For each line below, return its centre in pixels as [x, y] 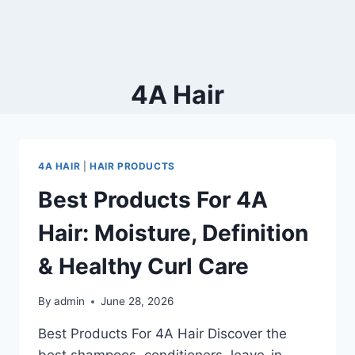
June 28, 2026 [137, 302]
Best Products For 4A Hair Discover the [162, 334]
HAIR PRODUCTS [132, 166]
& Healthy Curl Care [143, 266]
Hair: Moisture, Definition [173, 233]
